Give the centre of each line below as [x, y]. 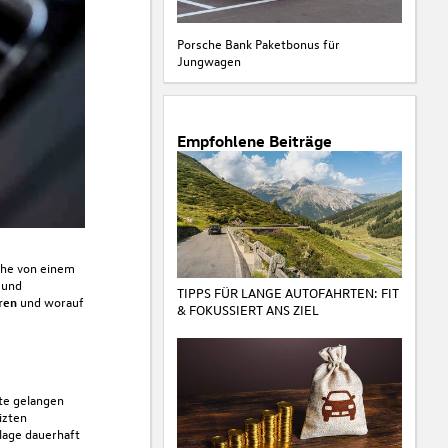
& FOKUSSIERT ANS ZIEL [247, 309]
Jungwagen [208, 60]
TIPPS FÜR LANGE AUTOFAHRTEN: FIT [287, 292]
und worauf [50, 301]
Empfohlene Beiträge [254, 140]
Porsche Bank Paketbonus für [258, 43]
